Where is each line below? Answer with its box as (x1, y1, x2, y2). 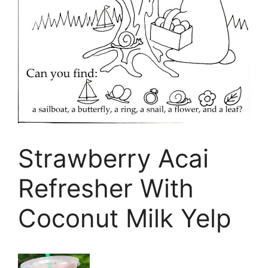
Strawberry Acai (18, 143, 209, 174)
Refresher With (18, 173, 194, 204)
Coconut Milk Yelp (18, 203, 232, 234)
